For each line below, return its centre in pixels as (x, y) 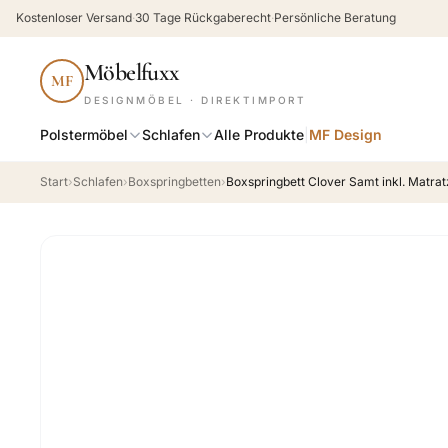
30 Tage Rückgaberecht (203, 17)
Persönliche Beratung (335, 17)
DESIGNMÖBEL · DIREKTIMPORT (195, 100)
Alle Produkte (259, 134)
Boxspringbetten (174, 181)
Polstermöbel (84, 134)
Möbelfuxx (132, 72)
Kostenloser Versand (74, 17)
